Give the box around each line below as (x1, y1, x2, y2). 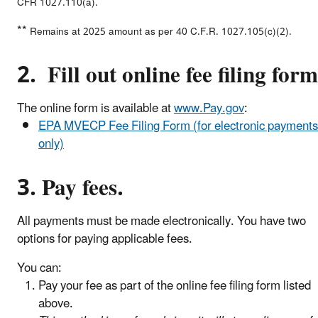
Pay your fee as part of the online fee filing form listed (38, 273, 311, 299)
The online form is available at (17, 95, 174, 121)
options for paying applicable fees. (17, 226, 192, 252)
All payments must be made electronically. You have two (17, 208, 306, 234)
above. (38, 290, 73, 317)
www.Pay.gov (174, 95, 244, 121)
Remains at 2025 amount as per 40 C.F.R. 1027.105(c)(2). (30, 21, 292, 42)
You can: (17, 255, 62, 281)
